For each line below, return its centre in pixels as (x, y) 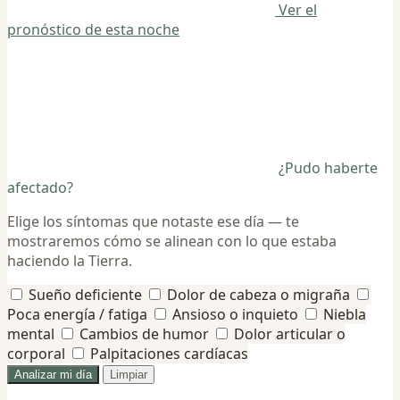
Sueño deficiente (85, 294)
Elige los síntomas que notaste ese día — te (153, 221)
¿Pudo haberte (328, 167)
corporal (36, 353)
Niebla (345, 314)
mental (31, 333)
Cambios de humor (144, 333)
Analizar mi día (53, 374)
